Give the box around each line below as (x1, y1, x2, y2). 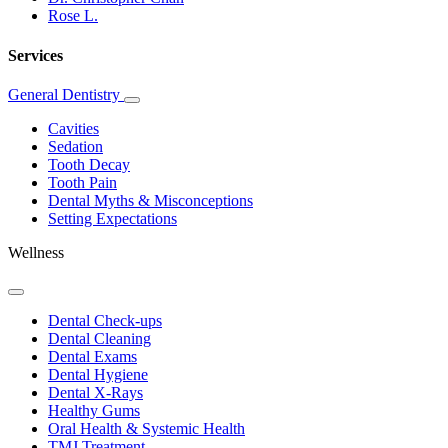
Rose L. (48, 7, 98, 25)
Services (8, 46, 63, 64)
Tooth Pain (48, 173, 117, 191)
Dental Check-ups (48, 311, 162, 329)
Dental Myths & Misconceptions (48, 191, 253, 209)
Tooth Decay (48, 155, 130, 173)
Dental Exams (48, 347, 137, 365)
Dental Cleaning (48, 329, 151, 347)
